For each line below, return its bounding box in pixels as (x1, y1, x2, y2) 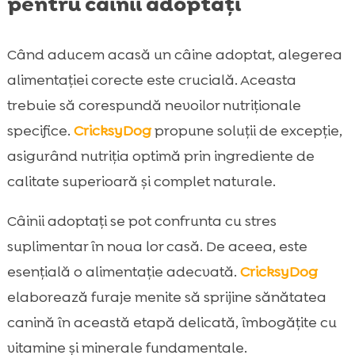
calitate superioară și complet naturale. (6, 172, 276, 192)
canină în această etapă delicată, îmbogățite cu (6, 313, 337, 333)
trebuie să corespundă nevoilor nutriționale (6, 96, 301, 116)
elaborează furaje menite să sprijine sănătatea (6, 288, 326, 307)
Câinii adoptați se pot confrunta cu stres (6, 212, 277, 231)
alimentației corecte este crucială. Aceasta (6, 71, 296, 90)
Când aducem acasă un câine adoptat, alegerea (6, 45, 342, 65)
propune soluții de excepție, (151, 121, 342, 141)
